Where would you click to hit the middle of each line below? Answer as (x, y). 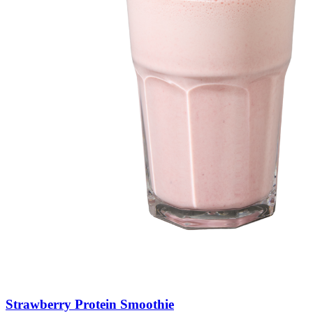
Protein (97, 304)
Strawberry (40, 304)
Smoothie (147, 304)
